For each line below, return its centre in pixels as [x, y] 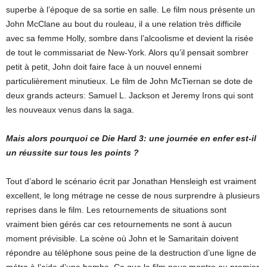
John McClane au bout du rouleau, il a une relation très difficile [124, 24]
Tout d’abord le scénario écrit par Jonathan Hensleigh [107, 181]
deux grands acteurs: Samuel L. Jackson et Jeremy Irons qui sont [130, 96]
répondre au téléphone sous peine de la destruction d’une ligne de [131, 253]
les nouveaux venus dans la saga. [70, 110]
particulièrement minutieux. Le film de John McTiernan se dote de [129, 81]
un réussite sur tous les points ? [72, 153]
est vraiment [233, 181]
